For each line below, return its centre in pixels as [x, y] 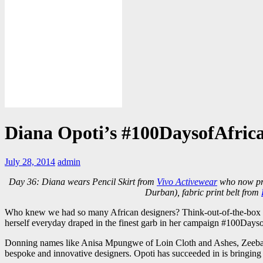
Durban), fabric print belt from [203, 192]
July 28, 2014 [30, 161]
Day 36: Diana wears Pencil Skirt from [83, 181]
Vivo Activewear [187, 181]
